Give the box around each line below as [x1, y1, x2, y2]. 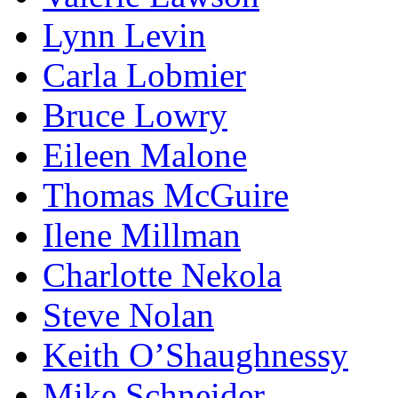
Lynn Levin [43, 16, 206, 54]
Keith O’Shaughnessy [43, 336, 348, 374]
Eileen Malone [43, 136, 247, 174]
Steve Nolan [43, 296, 214, 334]
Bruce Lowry [43, 96, 227, 134]
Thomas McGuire [43, 176, 289, 214]
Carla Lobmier [43, 56, 246, 94]
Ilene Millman [43, 216, 241, 254]
